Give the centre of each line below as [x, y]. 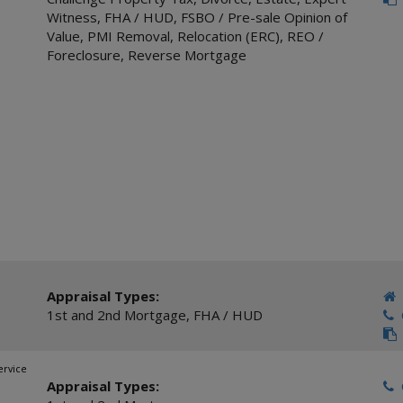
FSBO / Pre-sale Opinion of [264, 17]
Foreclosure [83, 55]
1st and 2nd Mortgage [116, 315]
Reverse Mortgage [187, 55]
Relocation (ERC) [228, 36]
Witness [72, 17]
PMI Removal [128, 36]
